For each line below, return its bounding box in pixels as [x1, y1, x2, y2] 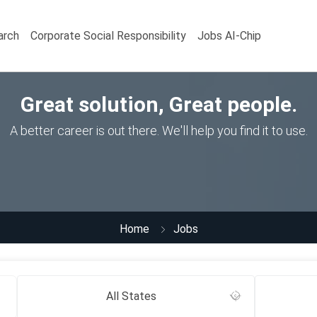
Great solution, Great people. [20, 92, 297, 117]
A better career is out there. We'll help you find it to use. [9, 123, 308, 138]
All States [106, 289, 157, 303]
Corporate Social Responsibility [30, 28, 186, 42]
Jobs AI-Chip [197, 28, 261, 42]
